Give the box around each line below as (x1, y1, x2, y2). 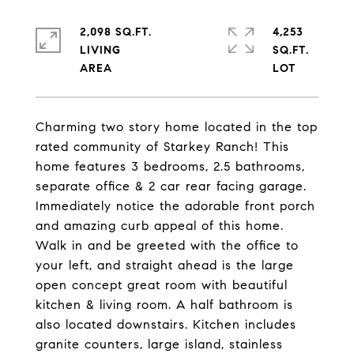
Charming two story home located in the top (36, 119, 318, 134)
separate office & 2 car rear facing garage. (36, 179, 307, 194)
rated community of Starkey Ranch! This (36, 139, 289, 154)
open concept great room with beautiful (36, 277, 288, 292)
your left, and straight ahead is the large (36, 258, 294, 273)
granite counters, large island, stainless (36, 337, 283, 352)
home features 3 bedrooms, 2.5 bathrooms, (36, 159, 305, 174)
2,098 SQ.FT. (80, 25, 152, 39)
